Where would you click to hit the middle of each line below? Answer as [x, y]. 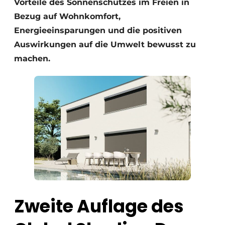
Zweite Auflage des [99, 206]
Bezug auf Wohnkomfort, [67, 16]
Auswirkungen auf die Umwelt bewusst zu [105, 44]
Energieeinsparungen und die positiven [98, 30]
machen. [32, 59]
